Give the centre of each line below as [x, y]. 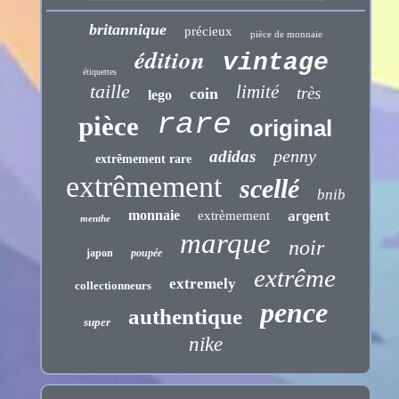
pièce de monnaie [286, 33]
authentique [185, 316]
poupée [147, 252]
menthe [96, 218]
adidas [232, 156]
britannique [127, 29]
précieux [208, 31]
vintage [275, 62]
